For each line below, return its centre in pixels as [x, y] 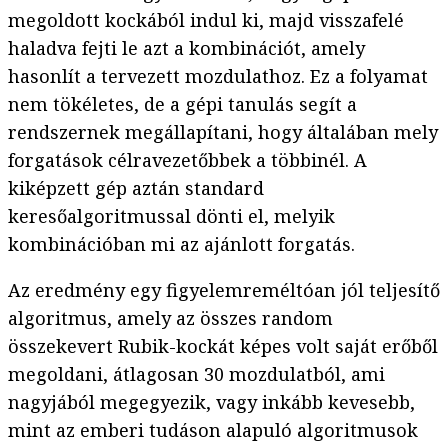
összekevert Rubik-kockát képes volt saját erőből [223, 346]
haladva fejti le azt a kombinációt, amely [186, 48]
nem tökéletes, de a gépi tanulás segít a [182, 104]
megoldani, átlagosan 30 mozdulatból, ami [196, 374]
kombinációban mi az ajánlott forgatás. [181, 244]
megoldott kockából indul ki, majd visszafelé [206, 20]
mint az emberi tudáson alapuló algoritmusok [213, 430]
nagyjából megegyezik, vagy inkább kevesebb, [211, 402]
